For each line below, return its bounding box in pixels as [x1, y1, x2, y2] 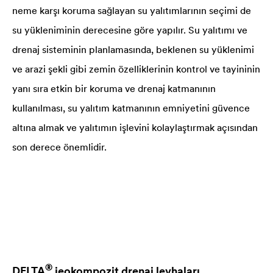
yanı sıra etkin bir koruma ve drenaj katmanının [12, 82, 216, 94]
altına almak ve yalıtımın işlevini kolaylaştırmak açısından [12, 121, 258, 133]
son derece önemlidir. [12, 141, 107, 153]
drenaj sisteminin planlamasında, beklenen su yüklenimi [12, 43, 254, 55]
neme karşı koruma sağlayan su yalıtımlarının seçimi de [12, 4, 251, 16]
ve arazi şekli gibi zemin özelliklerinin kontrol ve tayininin [12, 63, 260, 75]
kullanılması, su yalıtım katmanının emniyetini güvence [12, 102, 250, 114]
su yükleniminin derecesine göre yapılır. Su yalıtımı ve [12, 24, 247, 36]
